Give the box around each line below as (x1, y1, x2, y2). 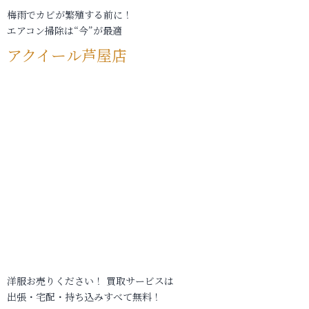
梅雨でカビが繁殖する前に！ (7, 8, 132, 21)
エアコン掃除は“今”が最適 (7, 23, 122, 37)
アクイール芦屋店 (7, 44, 127, 66)
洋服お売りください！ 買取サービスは (7, 274, 174, 288)
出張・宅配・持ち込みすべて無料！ (7, 290, 161, 303)
